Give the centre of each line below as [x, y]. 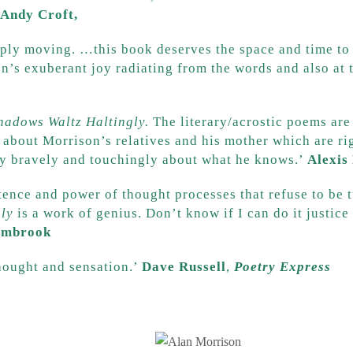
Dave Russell [184, 266]
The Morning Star [139, 14]
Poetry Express [282, 266]
